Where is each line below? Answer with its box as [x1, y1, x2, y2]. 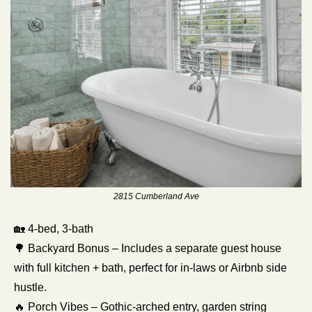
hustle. [14, 281, 47, 294]
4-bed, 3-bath [25, 223, 96, 235]
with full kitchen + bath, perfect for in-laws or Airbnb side [14, 262, 287, 274]
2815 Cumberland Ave [113, 192, 199, 202]
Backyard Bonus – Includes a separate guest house [25, 242, 281, 255]
